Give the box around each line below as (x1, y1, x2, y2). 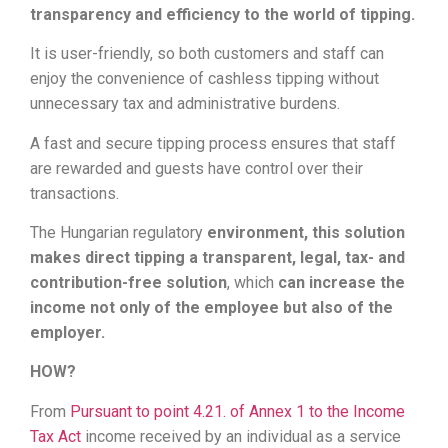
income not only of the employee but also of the (30, 297, 393, 317)
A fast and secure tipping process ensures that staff (30, 133, 396, 153)
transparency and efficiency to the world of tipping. (30, 4, 415, 24)
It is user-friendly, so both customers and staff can (30, 44, 384, 64)
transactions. (30, 183, 119, 203)
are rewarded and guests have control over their (30, 158, 363, 178)
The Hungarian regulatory (30, 222, 207, 242)
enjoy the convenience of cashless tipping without (30, 69, 379, 89)
